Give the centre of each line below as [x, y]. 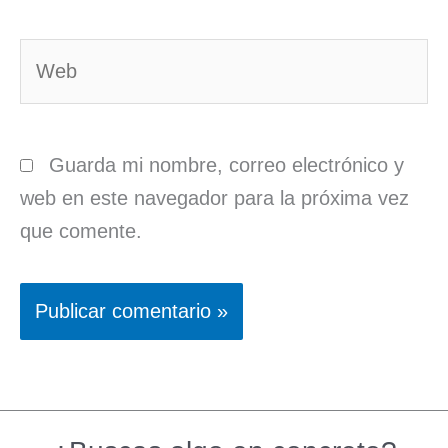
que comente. [81, 230]
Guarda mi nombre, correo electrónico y [226, 164]
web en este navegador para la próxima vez [214, 197]
